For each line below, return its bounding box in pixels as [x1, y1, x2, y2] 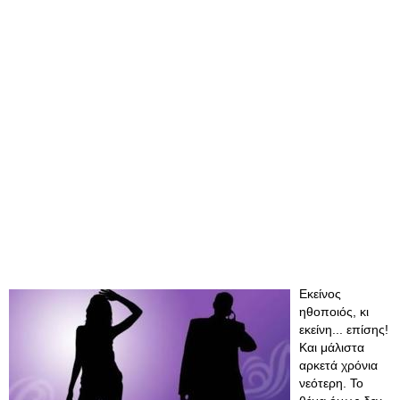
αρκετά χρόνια [299, 358, 378, 372]
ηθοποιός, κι [299, 304, 369, 319]
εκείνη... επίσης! [299, 322, 388, 337]
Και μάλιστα [299, 340, 364, 354]
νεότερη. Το [299, 376, 363, 390]
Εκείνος [299, 287, 341, 301]
